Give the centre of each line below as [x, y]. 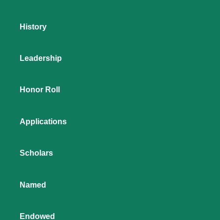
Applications [43, 121]
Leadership [41, 58]
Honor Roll [40, 90]
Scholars [36, 153]
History [33, 27]
